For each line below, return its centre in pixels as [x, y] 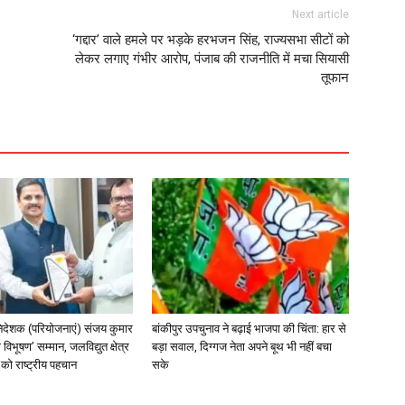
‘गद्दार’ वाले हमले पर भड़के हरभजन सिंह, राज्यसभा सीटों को [211, 39]
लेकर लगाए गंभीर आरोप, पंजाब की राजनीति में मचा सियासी [212, 58]
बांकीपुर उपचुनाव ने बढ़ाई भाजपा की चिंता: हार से [249, 328]
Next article [320, 14]
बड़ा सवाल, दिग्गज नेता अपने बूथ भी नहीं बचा [242, 346]
